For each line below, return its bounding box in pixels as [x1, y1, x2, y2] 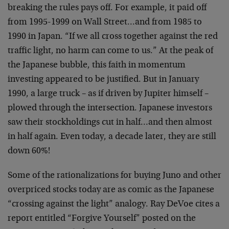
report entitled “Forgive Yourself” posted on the [8, 214, 196, 223]
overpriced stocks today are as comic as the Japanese [8, 186, 214, 195]
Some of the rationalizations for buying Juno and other [8, 171, 221, 180]
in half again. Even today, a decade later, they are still [8, 132, 216, 142]
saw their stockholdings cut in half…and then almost [8, 118, 212, 127]
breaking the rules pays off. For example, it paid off [8, 4, 207, 13]
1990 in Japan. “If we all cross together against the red [8, 32, 218, 41]
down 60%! [8, 147, 50, 156]
